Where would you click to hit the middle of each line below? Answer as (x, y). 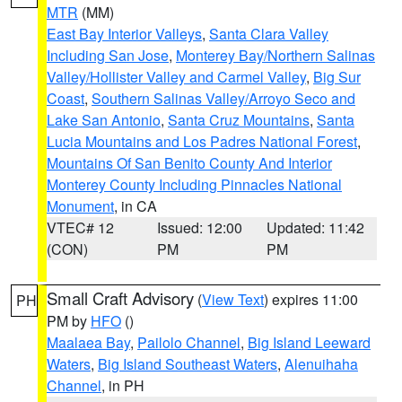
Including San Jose (108, 55)
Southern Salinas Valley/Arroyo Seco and (223, 98)
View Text (233, 299)
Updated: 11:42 (316, 227)
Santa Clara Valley (269, 34)
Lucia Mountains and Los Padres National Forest (202, 141)
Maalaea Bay (88, 342)
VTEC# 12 (80, 227)
